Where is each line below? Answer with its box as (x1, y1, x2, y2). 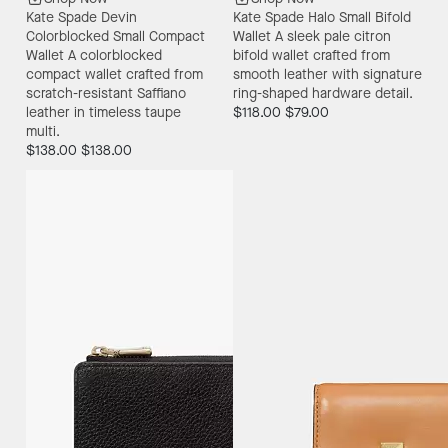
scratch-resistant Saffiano (25, 83, 186, 103)
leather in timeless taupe (25, 102, 181, 122)
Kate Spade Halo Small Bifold (233, 7, 411, 27)
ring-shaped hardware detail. (233, 83, 413, 103)
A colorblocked (67, 45, 162, 65)
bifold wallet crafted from (233, 45, 390, 65)
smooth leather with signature (233, 64, 422, 84)
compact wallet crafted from (25, 64, 203, 84)
